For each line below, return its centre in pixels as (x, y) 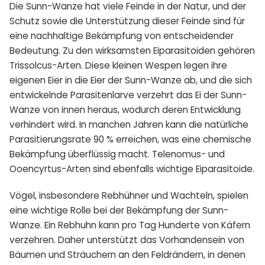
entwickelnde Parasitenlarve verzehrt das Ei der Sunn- (128, 95)
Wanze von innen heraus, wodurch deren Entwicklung (125, 109)
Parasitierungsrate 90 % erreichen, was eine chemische (130, 139)
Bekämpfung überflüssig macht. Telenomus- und (117, 154)
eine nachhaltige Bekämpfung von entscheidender (122, 35)
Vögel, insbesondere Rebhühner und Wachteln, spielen (129, 195)
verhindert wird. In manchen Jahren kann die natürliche (129, 124)
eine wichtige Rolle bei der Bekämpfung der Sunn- (119, 210)
